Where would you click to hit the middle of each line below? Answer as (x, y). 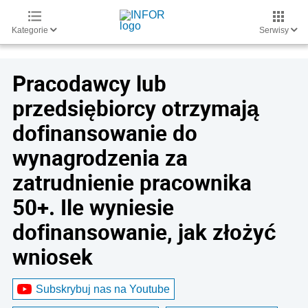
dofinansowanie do (105, 133)
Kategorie (31, 30)
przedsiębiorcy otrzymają (136, 108)
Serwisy (275, 30)
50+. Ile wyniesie (93, 207)
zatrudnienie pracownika (132, 182)
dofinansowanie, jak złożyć (144, 232)
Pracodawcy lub (89, 83)
